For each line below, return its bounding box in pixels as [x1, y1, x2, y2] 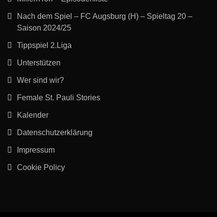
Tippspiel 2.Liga [17, 41, 72, 49]
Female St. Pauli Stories [17, 93, 100, 102]
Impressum [17, 146, 55, 154]
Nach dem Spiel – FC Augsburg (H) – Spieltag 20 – [17, 12, 192, 20]
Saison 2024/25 [17, 24, 71, 32]
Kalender [17, 111, 48, 119]
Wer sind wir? [17, 76, 64, 84]
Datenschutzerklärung [17, 128, 93, 137]
